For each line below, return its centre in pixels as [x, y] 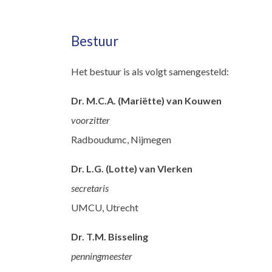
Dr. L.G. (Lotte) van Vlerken [132, 169]
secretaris [90, 188]
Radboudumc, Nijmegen [121, 140]
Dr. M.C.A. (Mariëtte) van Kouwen [146, 101]
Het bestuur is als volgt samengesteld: [150, 72]
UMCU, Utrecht [105, 208]
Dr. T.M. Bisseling [110, 237]
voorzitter [90, 120]
